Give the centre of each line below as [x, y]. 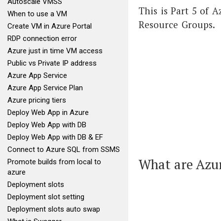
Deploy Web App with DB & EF [55, 137]
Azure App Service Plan [45, 88]
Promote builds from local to [54, 162]
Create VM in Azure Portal [50, 26]
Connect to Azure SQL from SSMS [64, 149]
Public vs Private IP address [52, 63]
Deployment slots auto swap [54, 209]
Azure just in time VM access [55, 51]
